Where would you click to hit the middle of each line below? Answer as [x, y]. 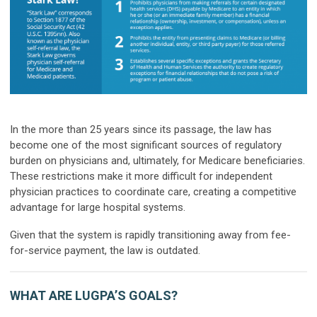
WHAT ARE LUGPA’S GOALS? [94, 295]
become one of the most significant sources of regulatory [146, 145]
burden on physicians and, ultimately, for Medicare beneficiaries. [157, 160]
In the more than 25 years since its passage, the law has [141, 129]
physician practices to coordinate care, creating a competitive [153, 191]
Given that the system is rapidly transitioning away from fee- [150, 235]
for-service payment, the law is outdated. [105, 250]
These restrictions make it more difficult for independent [141, 176]
